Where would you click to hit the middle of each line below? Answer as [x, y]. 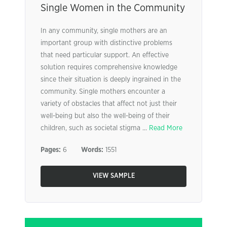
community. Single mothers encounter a [103, 92]
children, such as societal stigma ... [95, 128]
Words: [92, 150]
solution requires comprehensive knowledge [109, 67]
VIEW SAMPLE [113, 176]
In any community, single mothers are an [104, 31]
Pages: [51, 150]
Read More [166, 128]
